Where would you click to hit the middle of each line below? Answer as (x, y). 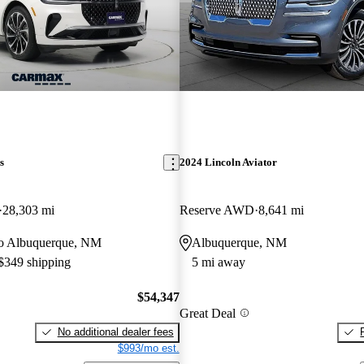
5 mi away (218, 262)
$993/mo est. (148, 348)
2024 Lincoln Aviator (228, 162)
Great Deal (207, 313)
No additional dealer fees (115, 331)
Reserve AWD (217, 210)
